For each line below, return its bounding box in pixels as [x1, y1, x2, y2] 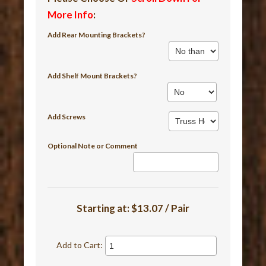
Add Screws [47, 112, 86, 121]
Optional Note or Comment [47, 141, 138, 150]
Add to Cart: [56, 239, 103, 250]
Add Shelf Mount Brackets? [47, 71, 138, 80]
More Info [47, 8, 94, 21]
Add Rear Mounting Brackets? [47, 30, 146, 39]
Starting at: [77, 201, 131, 214]
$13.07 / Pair [131, 201, 189, 214]
